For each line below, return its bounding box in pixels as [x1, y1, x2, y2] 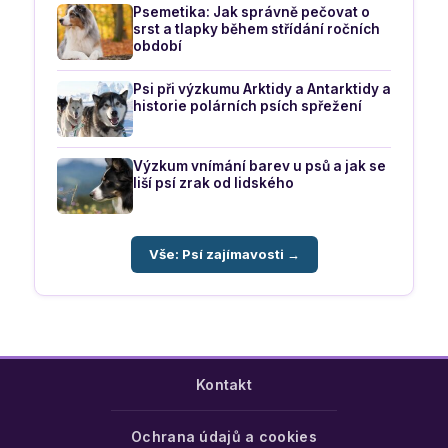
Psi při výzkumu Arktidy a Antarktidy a [133, 81, 391, 98]
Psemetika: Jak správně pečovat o [133, 4, 370, 21]
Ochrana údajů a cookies [131, 428, 317, 446]
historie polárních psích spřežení [133, 98, 362, 115]
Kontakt [195, 376, 253, 394]
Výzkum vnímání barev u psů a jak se [133, 158, 386, 175]
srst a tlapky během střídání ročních [133, 21, 380, 38]
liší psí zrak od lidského [133, 175, 294, 192]
